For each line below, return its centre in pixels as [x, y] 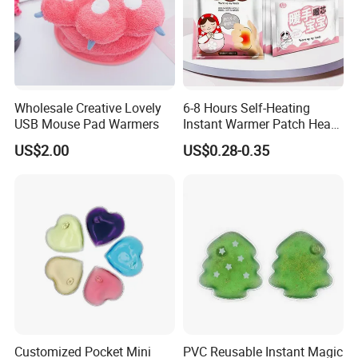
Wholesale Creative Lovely [88, 107]
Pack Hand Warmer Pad [250, 139]
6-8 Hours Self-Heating [246, 107]
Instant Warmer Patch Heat [259, 123]
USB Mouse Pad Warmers [87, 123]
